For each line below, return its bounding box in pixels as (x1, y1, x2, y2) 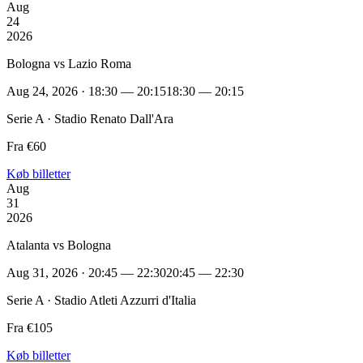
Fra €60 (6, 139, 46, 153)
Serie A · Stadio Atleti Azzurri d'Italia (6, 293, 196, 307)
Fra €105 (6, 320, 53, 335)
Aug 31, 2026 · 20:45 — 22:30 (6, 265, 166, 280)
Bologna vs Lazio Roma (6, 56, 131, 70)
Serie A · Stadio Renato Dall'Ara (6, 111, 173, 126)
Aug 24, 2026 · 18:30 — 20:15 (6, 83, 166, 98)
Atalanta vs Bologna (6, 237, 111, 252)
